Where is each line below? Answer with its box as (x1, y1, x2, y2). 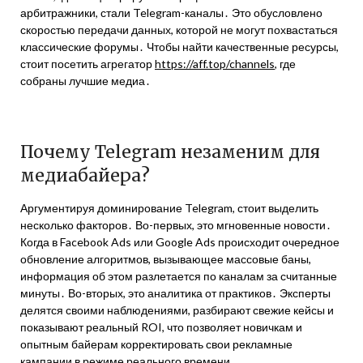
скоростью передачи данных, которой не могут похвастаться (20, 23, 338, 36)
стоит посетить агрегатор (20, 57, 155, 70)
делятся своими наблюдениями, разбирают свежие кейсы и (20, 303, 334, 317)
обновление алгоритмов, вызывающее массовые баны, (20, 252, 311, 266)
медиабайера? (20, 164, 150, 186)
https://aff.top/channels (155, 57, 275, 70)
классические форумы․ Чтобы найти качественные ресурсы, (20, 40, 339, 53)
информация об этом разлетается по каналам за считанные (20, 269, 337, 283)
